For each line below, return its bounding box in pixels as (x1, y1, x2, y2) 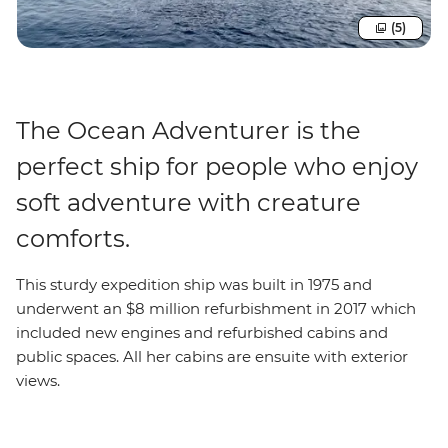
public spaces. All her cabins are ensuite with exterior (16, 346, 408, 366)
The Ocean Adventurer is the (16, 115, 361, 145)
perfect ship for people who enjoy (16, 151, 418, 181)
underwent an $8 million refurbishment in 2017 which (16, 298, 416, 318)
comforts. (16, 223, 130, 253)
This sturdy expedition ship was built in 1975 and (16, 274, 372, 294)
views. (16, 370, 60, 390)
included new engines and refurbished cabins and (16, 322, 388, 342)
